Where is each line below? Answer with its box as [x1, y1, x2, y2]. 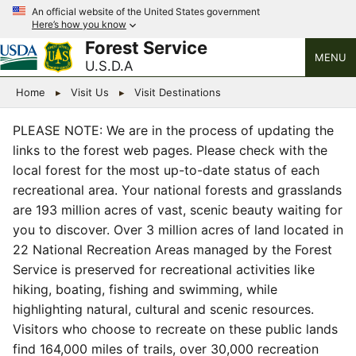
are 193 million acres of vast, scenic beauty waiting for [13, 202, 342, 218]
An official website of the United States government [32, 6, 260, 17]
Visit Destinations [134, 86, 221, 99]
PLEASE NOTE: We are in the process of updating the [13, 122, 334, 138]
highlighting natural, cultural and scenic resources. [13, 301, 314, 317]
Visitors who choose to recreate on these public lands [13, 321, 338, 337]
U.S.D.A [85, 58, 133, 74]
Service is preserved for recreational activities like [13, 261, 315, 277]
